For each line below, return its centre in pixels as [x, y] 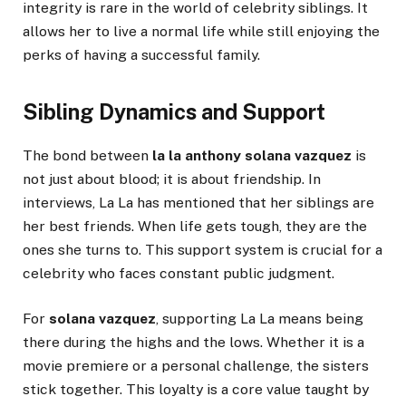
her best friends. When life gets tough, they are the [195, 226]
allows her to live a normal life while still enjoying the [201, 32]
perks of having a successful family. [141, 55]
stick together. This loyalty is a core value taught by [196, 389]
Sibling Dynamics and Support [174, 111]
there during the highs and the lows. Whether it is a [193, 342]
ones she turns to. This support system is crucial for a [203, 249]
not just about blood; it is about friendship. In [172, 179]
